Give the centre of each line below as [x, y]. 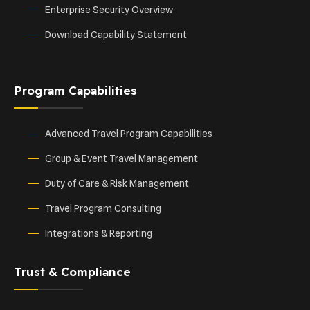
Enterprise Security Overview [109, 10]
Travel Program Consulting [103, 209]
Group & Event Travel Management [121, 159]
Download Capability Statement [116, 35]
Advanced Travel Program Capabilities [129, 134]
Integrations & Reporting [99, 234]
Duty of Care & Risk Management [117, 184]
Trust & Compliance [72, 272]
